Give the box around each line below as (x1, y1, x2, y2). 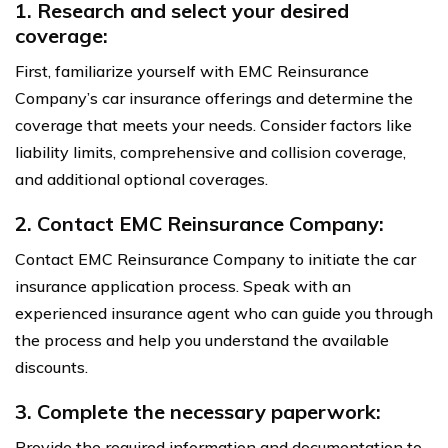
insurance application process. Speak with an (15, 276, 351, 297)
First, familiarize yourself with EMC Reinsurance (15, 61, 369, 82)
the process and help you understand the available (15, 330, 389, 351)
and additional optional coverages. (15, 169, 268, 190)
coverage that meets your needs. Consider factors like (15, 115, 412, 136)
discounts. (15, 357, 88, 378)
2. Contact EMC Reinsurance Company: (15, 211, 384, 237)
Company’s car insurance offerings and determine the (15, 88, 413, 109)
